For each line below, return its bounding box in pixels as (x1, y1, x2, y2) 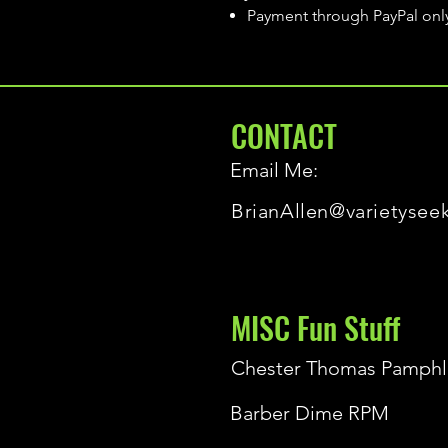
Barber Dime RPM (230, 400, 389, 425)
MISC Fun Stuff (231, 304, 400, 350)
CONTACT (231, 112, 337, 158)
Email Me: (230, 157, 318, 182)
